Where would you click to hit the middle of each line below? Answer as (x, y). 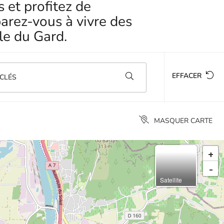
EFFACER (187, 76)
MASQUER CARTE (183, 121)
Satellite (171, 180)
